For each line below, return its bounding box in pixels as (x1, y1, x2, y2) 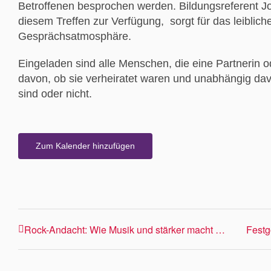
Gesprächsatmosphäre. (18, 30, 131, 42)
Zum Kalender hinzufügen (36, 141, 135, 151)
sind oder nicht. (18, 88, 92, 100)
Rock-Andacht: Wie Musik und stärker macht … (24, 222, 225, 237)
